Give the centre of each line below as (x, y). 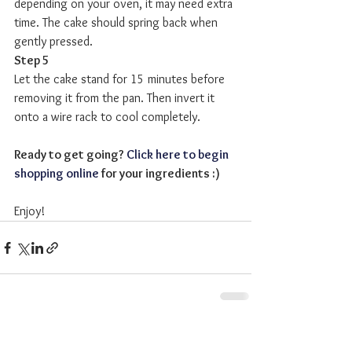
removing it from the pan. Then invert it (116, 98)
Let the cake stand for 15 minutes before (121, 79)
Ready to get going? (70, 155)
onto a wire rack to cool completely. (109, 117)
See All (236, 337)
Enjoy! (29, 211)
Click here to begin (179, 155)
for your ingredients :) (159, 174)
